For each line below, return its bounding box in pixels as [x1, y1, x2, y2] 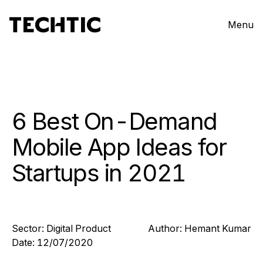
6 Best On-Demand [12, 107, 217, 136]
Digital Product [46, 222, 111, 234]
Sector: [12, 222, 44, 234]
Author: [148, 222, 182, 234]
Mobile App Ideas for [12, 133, 226, 161]
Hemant [184, 222, 220, 234]
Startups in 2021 [12, 159, 186, 187]
